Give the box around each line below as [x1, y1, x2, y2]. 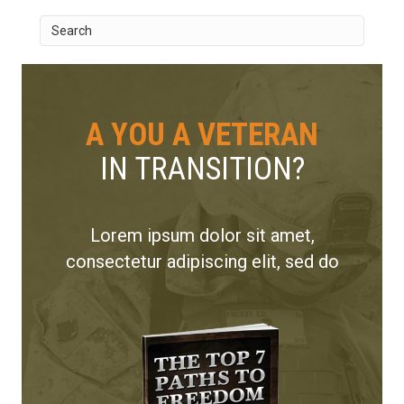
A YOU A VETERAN [86, 115, 318, 153]
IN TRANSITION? [99, 150, 305, 188]
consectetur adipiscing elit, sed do [65, 250, 339, 272]
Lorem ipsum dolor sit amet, [89, 224, 315, 246]
